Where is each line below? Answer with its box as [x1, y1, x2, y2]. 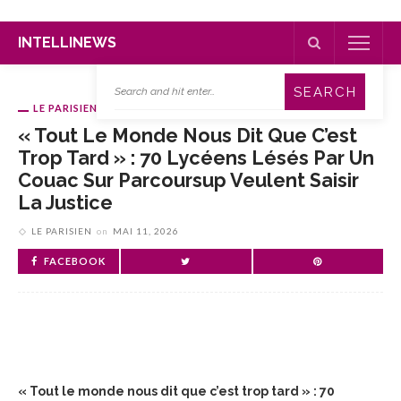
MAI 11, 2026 [113, 226, 179, 236]
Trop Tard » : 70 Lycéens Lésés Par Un [18, 147, 374, 169]
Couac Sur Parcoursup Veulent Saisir [18, 169, 359, 192]
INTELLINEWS [18, 34, 116, 51]
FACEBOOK [44, 255, 106, 267]
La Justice [18, 192, 113, 214]
